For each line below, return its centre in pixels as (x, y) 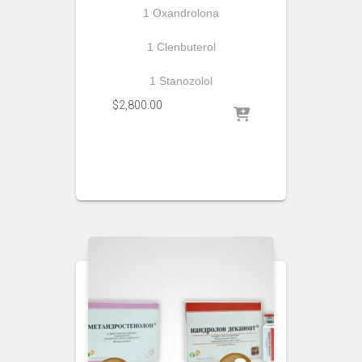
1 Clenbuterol (181, 47)
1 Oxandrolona (181, 13)
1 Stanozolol (181, 81)
